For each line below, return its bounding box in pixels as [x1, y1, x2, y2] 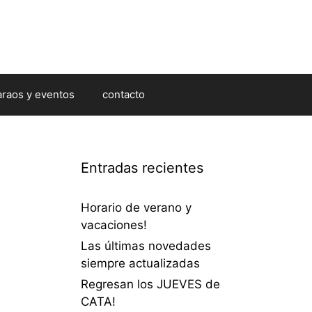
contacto [102, 87, 145, 101]
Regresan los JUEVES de [81, 276, 220, 291]
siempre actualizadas [81, 256, 200, 270]
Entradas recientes [81, 159, 203, 176]
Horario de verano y [81, 200, 192, 214]
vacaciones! [81, 217, 147, 232]
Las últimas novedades [81, 238, 211, 253]
